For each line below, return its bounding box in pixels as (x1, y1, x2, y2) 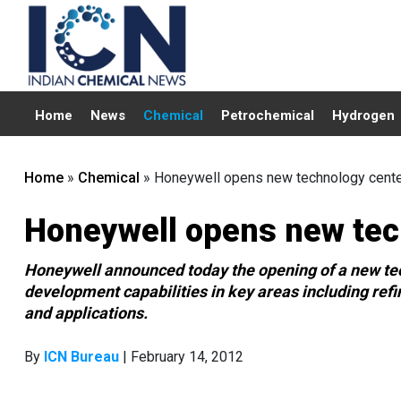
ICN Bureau (44, 348, 119, 365)
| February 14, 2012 (119, 348, 243, 365)
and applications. (24, 303, 148, 322)
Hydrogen (332, 107, 395, 124)
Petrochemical (221, 107, 314, 124)
